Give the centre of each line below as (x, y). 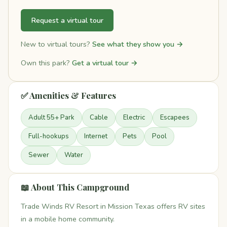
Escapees (175, 118)
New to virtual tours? (56, 44)
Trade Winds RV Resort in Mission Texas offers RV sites (113, 206)
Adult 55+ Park (51, 118)
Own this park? (46, 63)
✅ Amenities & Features (68, 96)
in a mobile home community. (68, 219)
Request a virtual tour (67, 20)
